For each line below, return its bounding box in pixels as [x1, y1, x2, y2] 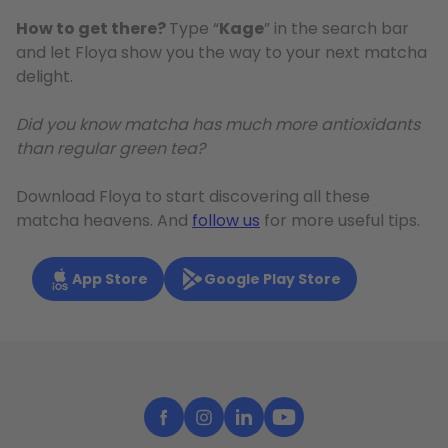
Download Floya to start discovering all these [16, 185, 370, 209]
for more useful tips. [260, 209, 420, 233]
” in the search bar [264, 17, 409, 41]
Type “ [169, 17, 219, 41]
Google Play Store [204, 269, 341, 290]
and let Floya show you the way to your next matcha [16, 41, 427, 65]
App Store [72, 269, 148, 290]
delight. [16, 65, 73, 89]
